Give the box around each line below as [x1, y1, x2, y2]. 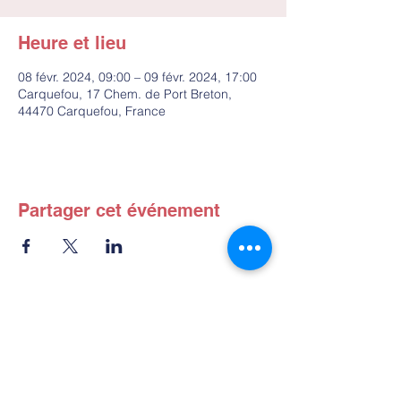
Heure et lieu [18, 32, 126, 55]
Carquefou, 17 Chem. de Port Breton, [18, 86, 232, 103]
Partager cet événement [18, 200, 220, 222]
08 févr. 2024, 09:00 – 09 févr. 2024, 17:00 [18, 69, 257, 86]
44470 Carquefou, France [18, 103, 166, 120]
